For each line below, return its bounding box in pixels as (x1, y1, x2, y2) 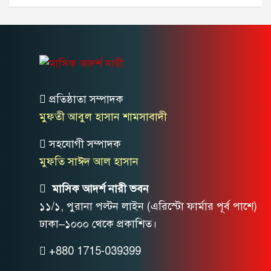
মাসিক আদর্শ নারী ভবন (49, 181, 149, 195)
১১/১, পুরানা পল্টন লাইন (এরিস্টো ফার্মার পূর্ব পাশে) (39, 199, 257, 213)
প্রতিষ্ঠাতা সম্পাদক (49, 92, 123, 106)
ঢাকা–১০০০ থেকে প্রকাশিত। (39, 217, 157, 230)
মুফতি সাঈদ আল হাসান (39, 154, 139, 168)
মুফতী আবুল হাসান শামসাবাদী (39, 109, 167, 123)
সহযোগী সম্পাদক (49, 137, 121, 151)
